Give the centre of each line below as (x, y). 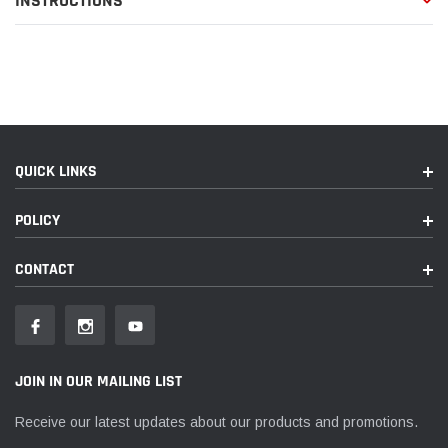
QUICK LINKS (56, 171)
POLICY (37, 220)
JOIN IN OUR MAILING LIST (98, 381)
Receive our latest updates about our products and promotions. (216, 422)
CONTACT (44, 269)
